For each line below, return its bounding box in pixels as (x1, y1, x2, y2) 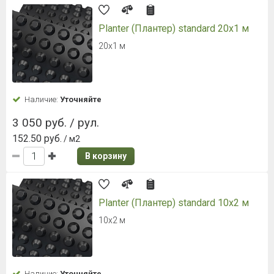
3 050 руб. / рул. (12, 115, 99, 130)
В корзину (85, 150, 127, 161)
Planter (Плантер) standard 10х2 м (98, 196, 249, 209)
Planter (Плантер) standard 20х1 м (98, 22, 249, 34)
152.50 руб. (12, 132, 62, 144)
